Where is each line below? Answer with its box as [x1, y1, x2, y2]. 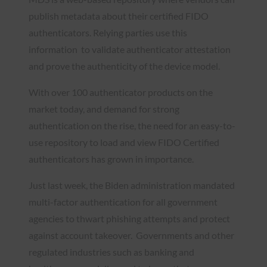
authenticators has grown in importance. [29, 153, 195, 165]
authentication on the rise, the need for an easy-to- [29, 120, 235, 132]
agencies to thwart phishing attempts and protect [29, 213, 230, 225]
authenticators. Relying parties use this [29, 27, 187, 39]
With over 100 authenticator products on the [29, 86, 213, 98]
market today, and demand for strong [29, 103, 179, 115]
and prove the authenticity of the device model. [29, 60, 222, 72]
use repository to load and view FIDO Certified [29, 136, 219, 148]
